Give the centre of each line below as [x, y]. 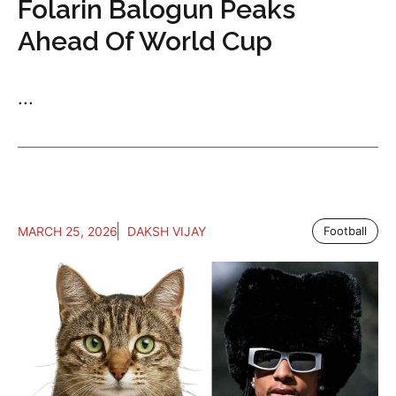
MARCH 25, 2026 [68, 232]
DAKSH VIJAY [167, 232]
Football [345, 231]
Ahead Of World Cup [145, 42]
